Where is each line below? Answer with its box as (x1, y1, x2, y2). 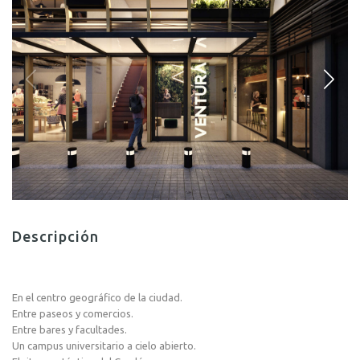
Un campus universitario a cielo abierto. (12, 339, 196, 351)
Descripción (12, 227, 99, 244)
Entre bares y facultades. (12, 323, 127, 335)
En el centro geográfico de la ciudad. (12, 291, 182, 303)
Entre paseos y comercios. (12, 307, 133, 319)
